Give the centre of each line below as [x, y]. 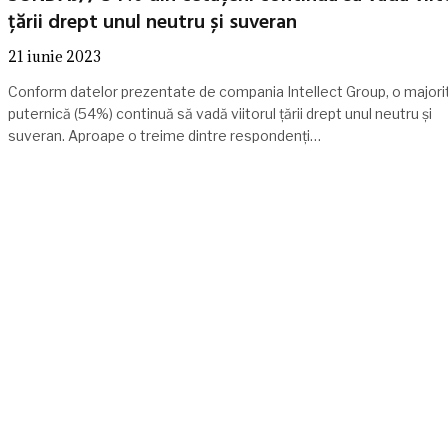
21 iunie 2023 [54, 56]
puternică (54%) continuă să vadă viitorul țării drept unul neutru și [219, 113]
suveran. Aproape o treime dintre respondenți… [164, 135]
